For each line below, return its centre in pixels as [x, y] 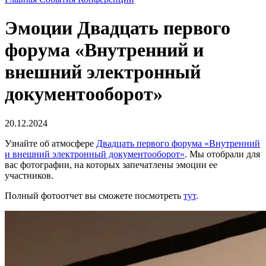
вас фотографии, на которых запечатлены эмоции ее [111, 164]
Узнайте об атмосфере [50, 143]
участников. [29, 175]
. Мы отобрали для [222, 154]
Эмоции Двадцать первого [118, 28]
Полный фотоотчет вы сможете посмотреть [94, 195]
